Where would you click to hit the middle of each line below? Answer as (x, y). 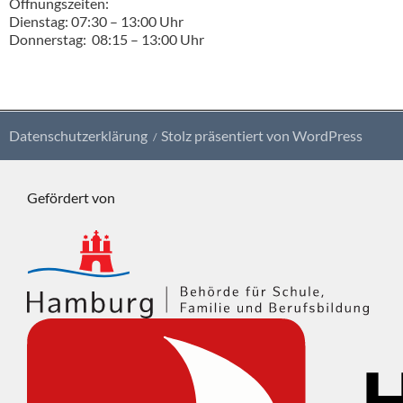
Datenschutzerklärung (78, 135)
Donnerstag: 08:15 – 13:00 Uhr (107, 39)
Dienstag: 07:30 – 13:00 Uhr (96, 21)
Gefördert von (71, 197)
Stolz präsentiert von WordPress (262, 135)
